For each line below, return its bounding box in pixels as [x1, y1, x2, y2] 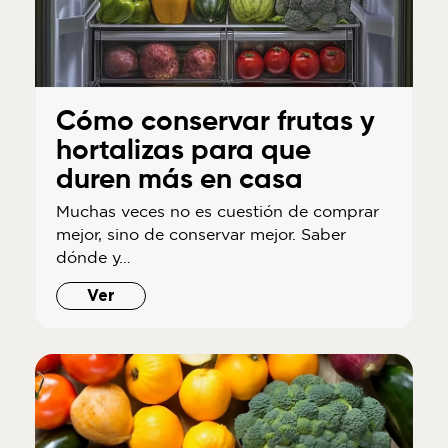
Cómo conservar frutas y [55, 108, 375, 137]
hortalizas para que [55, 137, 311, 166]
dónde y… [55, 248, 131, 267]
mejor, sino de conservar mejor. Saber [55, 225, 346, 244]
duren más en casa [55, 166, 303, 195]
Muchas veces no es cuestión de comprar [55, 202, 379, 221]
